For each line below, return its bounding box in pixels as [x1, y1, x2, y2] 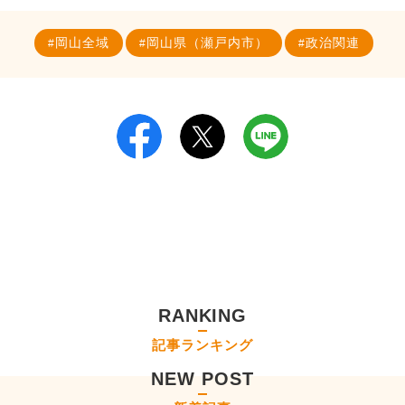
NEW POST [151, 369, 254, 390]
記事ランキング [152, 337, 253, 353]
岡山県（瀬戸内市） [146, 35, 268, 51]
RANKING [157, 306, 248, 326]
